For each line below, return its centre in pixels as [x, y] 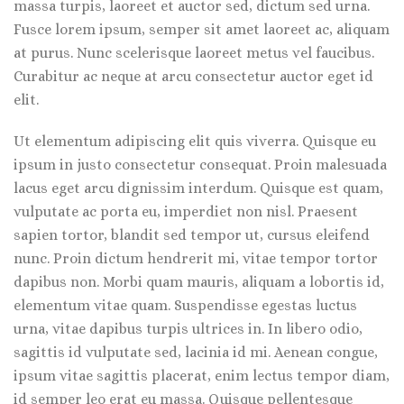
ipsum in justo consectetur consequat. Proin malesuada [200, 165]
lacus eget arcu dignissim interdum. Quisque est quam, [198, 188]
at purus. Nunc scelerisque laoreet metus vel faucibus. [194, 53]
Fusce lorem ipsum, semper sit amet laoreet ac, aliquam [202, 29]
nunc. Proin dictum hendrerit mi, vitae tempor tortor [196, 258]
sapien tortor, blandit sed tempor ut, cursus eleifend [192, 235]
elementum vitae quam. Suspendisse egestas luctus [185, 305]
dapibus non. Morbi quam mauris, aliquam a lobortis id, [199, 282]
